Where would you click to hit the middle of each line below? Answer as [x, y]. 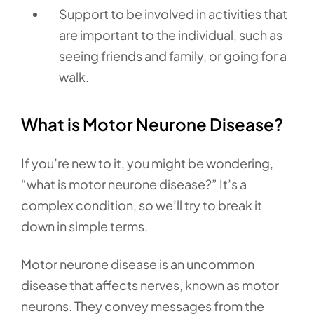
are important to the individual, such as [171, 35]
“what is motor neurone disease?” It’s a [134, 184]
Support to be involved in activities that [173, 14]
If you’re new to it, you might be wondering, [147, 163]
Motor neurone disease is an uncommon [138, 264]
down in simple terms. [84, 226]
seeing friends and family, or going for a [173, 56]
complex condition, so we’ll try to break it [142, 205]
